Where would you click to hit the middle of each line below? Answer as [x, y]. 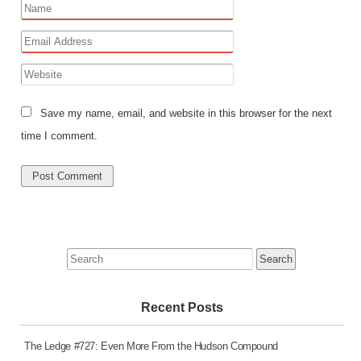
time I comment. [59, 136]
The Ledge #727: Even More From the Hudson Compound [151, 346]
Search [82, 255]
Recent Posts [182, 308]
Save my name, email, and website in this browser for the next [186, 114]
